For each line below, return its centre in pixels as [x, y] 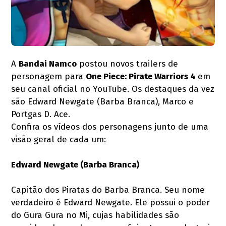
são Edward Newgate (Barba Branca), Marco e [103, 101]
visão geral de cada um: [59, 139]
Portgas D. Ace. [41, 114]
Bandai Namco [48, 64]
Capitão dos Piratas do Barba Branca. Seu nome [108, 190]
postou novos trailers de [128, 64]
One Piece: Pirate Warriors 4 [142, 76]
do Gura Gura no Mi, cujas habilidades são [95, 215]
